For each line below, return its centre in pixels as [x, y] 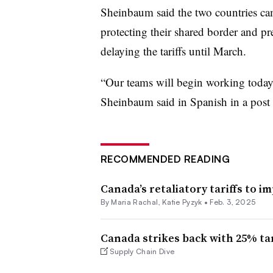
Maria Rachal [135, 202]
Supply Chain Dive [142, 251]
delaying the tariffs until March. [173, 51]
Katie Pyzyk [182, 202]
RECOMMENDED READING [165, 159]
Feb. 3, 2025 [233, 202]
